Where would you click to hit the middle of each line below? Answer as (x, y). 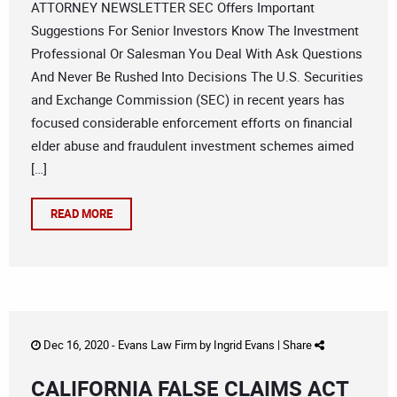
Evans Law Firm (157, 345)
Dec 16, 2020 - (79, 345)
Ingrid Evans (244, 345)
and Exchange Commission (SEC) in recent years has (188, 100)
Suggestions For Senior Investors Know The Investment (195, 31)
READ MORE (82, 214)
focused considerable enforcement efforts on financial (192, 123)
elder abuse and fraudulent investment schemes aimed (192, 146)
